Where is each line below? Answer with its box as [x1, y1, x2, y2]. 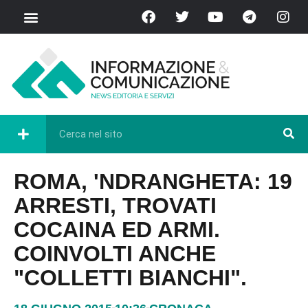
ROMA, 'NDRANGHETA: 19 [14, 168, 292, 194]
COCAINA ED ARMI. [14, 217, 220, 242]
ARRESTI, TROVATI [14, 192, 217, 218]
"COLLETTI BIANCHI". [14, 265, 247, 290]
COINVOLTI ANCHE [14, 241, 216, 266]
